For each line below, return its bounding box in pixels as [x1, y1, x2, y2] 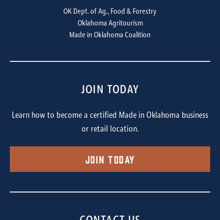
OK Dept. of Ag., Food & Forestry [63, 7, 157, 16]
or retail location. [81, 124, 139, 134]
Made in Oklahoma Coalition [69, 31, 151, 39]
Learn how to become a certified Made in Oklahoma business [12, 110, 208, 120]
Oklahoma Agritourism [77, 19, 143, 27]
